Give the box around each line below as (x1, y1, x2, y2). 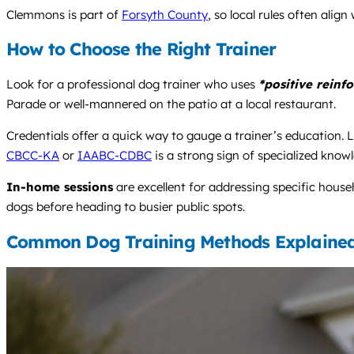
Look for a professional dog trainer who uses (6, 77, 258, 92)
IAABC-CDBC (77, 148, 152, 164)
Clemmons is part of (6, 6, 122, 22)
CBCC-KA (6, 148, 59, 164)
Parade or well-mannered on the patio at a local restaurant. (6, 96, 336, 112)
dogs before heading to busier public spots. (6, 199, 245, 215)
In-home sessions (6, 179, 113, 195)
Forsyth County (122, 6, 208, 22)
